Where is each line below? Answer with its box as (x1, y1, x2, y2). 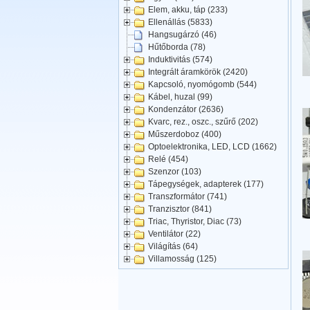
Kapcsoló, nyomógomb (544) (148, 80, 257, 90)
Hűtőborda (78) (148, 42, 206, 53)
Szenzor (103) (148, 167, 201, 177)
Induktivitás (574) (148, 55, 212, 65)
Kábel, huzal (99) (148, 92, 212, 102)
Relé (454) (148, 154, 188, 165)
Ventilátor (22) (148, 229, 201, 239)
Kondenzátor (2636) (148, 104, 224, 115)
